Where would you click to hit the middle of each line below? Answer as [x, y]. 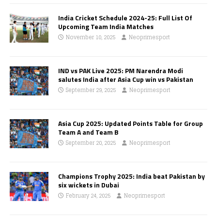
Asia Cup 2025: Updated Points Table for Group [131, 123]
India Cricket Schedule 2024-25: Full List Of [125, 18]
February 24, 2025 [88, 196]
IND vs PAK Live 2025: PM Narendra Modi [121, 70]
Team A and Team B [88, 132]
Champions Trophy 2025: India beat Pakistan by [132, 176]
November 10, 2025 [91, 37]
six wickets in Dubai [89, 185]
